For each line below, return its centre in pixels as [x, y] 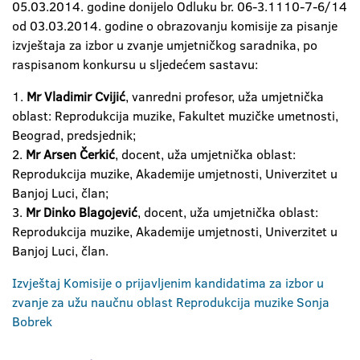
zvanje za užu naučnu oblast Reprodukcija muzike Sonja [171, 302]
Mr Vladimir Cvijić [76, 96]
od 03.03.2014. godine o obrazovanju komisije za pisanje [175, 26]
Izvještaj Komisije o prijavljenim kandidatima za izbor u [168, 283]
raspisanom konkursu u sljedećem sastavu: [135, 64]
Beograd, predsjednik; [74, 135]
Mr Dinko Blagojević [82, 212]
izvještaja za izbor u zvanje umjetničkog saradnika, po [165, 45]
